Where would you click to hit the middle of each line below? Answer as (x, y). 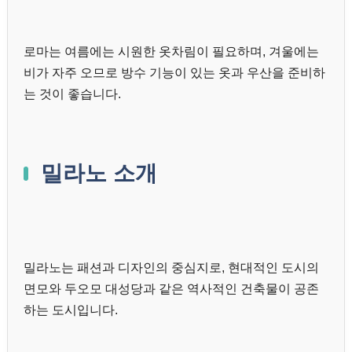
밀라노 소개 (99, 174)
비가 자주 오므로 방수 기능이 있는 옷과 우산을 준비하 (174, 73)
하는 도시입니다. (71, 310)
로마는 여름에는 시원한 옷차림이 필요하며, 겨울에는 (171, 52)
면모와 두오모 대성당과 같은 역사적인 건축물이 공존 (171, 289)
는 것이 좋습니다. (72, 94)
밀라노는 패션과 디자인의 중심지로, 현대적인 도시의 (171, 268)
